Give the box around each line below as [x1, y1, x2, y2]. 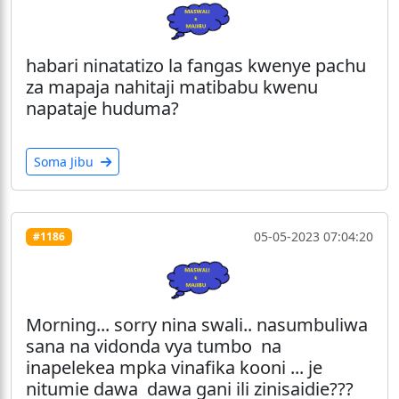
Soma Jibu [34, 153, 97, 171]
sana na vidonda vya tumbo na [26, 333, 281, 358]
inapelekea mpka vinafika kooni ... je [26, 354, 322, 379]
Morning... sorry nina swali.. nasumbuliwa [26, 312, 368, 337]
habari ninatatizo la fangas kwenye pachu [26, 53, 366, 78]
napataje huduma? [26, 96, 179, 121]
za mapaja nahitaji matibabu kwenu [26, 75, 318, 100]
